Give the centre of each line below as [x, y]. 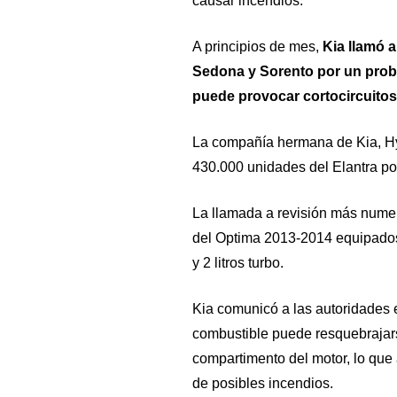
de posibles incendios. [262, 383]
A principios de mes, [257, 47]
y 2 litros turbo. [237, 263]
